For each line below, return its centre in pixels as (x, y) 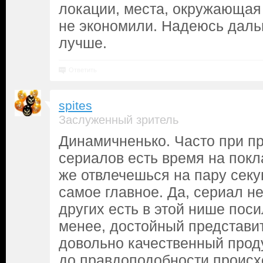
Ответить (83, 70)
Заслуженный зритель (119, 120)
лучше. (83, 43)
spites (75, 106)
